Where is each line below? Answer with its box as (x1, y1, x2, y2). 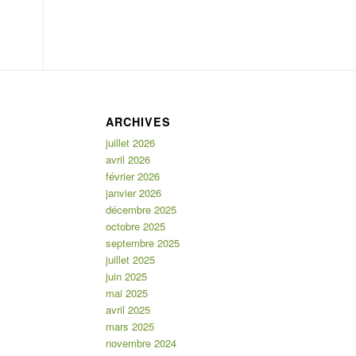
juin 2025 (105, 268, 147, 284)
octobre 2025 (105, 218, 165, 234)
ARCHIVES (105, 113, 171, 130)
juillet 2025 (105, 251, 155, 267)
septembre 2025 (105, 234, 180, 250)
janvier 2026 (105, 184, 161, 200)
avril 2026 (105, 151, 150, 167)
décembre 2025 (105, 201, 176, 217)
